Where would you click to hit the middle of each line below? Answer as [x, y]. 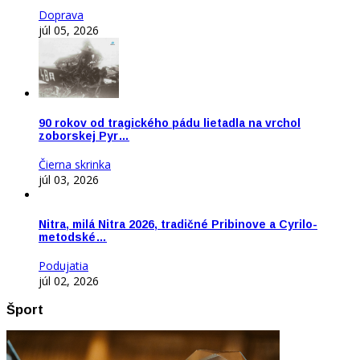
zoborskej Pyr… [84, 135]
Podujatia [63, 266]
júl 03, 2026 [69, 180]
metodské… [73, 237]
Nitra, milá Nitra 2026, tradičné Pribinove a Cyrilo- [178, 224]
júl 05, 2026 [69, 30]
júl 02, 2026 [69, 281]
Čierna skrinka [75, 165]
